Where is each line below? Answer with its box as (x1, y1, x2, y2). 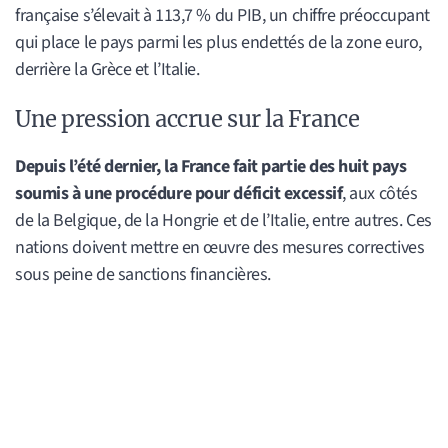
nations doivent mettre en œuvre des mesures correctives (15, 234, 425, 260)
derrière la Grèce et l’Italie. (15, 57, 200, 83)
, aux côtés (342, 180, 418, 206)
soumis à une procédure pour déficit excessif (15, 180, 343, 206)
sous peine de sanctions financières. (15, 261, 271, 287)
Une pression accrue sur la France (15, 104, 360, 133)
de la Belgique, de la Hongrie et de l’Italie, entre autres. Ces (15, 207, 432, 233)
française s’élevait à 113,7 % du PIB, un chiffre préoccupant (15, 3, 430, 29)
